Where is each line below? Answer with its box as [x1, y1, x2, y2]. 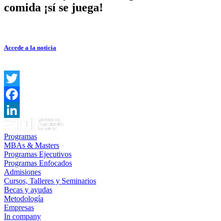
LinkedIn [4, 121, 33, 130]
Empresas [4, 203, 34, 212]
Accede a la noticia [4, 43, 56, 51]
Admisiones [4, 167, 41, 176]
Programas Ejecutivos [4, 149, 72, 158]
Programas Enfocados [4, 158, 72, 167]
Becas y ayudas [4, 185, 52, 194]
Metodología [4, 194, 43, 203]
